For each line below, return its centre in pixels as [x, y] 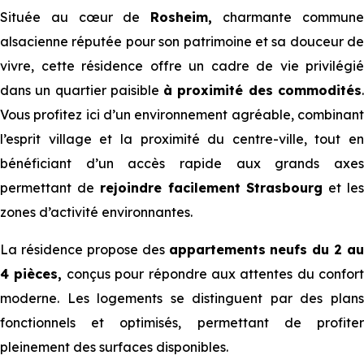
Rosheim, [182, 17]
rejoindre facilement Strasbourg [211, 188]
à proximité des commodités [263, 90]
